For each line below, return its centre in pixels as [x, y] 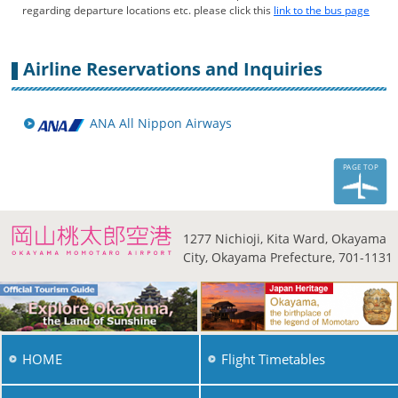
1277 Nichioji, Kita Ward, [256, 238]
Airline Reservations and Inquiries [172, 69]
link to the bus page [321, 10]
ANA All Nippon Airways [160, 123]
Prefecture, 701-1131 [330, 257]
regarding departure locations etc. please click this [147, 10]
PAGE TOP [360, 167]
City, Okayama [225, 257]
